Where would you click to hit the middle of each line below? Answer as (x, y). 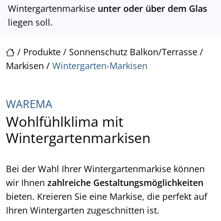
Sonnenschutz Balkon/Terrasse (133, 52)
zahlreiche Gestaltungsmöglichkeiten (125, 183)
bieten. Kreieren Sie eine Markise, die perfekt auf (107, 197)
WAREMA (29, 104)
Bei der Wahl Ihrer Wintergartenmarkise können (105, 169)
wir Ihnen (27, 183)
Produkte (42, 52)
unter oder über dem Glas (152, 9)
